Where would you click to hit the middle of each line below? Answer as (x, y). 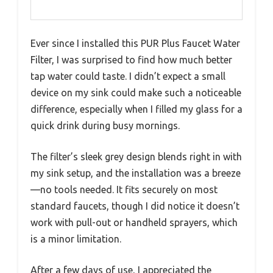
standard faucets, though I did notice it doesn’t (135, 206)
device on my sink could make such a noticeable (136, 92)
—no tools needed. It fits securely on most (124, 189)
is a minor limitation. (76, 239)
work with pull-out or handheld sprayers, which (134, 222)
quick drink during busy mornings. (105, 125)
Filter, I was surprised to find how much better (131, 59)
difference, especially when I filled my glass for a (136, 109)
